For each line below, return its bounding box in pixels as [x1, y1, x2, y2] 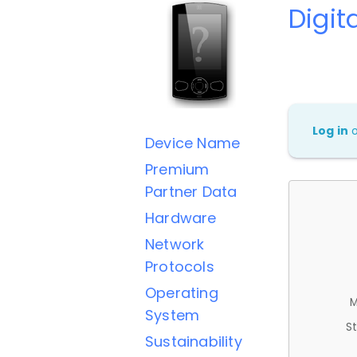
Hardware [145, 208, 217, 228]
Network [145, 234, 205, 254]
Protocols [145, 257, 214, 277]
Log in [312, 122, 349, 139]
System [145, 305, 200, 325]
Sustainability [145, 331, 242, 351]
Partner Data [145, 182, 237, 202]
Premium [145, 159, 210, 179]
